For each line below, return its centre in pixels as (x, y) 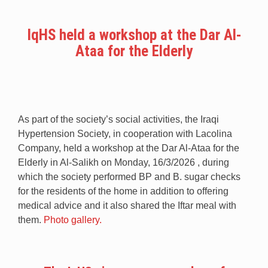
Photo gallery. (71, 220)
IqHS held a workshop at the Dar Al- (134, 35)
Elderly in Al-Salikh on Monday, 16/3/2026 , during (124, 162)
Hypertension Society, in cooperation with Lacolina (125, 133)
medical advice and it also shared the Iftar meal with (127, 205)
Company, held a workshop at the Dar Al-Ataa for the (129, 148)
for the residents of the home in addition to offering (123, 191)
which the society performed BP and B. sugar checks (129, 176)
